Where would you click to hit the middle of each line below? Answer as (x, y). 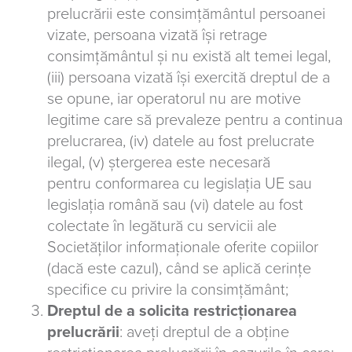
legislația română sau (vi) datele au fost (175, 205)
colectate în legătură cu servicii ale (162, 226)
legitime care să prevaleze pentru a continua (195, 120)
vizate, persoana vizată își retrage (157, 35)
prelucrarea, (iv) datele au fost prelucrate (181, 141)
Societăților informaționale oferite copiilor (183, 247)
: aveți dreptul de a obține (204, 332)
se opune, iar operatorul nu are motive (174, 99)
